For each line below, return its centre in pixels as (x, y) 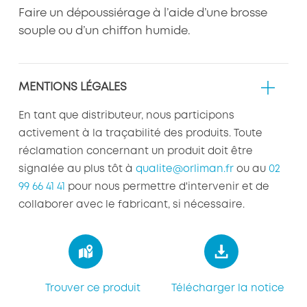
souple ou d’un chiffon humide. (104, 32)
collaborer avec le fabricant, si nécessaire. (131, 205)
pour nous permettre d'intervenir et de (167, 187)
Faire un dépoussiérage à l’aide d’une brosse (143, 14)
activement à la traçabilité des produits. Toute (140, 134)
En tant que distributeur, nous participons (126, 116)
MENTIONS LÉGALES (72, 88)
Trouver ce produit (93, 289)
